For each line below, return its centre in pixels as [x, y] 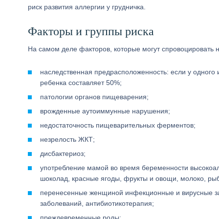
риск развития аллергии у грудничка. [87, 7]
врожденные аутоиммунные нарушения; [105, 111]
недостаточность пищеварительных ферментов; [118, 125]
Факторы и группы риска [91, 31]
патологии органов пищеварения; [94, 97]
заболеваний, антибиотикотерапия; [97, 203]
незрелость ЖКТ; [67, 139]
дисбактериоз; [63, 153]
